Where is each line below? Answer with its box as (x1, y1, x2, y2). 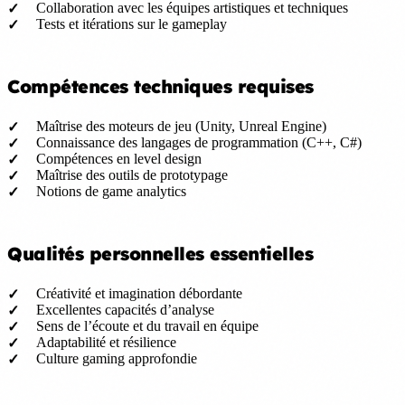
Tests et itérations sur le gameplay (36, 15, 227, 32)
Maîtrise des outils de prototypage (36, 166, 228, 183)
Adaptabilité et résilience (36, 334, 176, 350)
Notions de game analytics (36, 183, 186, 199)
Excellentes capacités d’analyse (36, 301, 214, 317)
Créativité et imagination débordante (36, 285, 242, 301)
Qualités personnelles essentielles (7, 241, 313, 265)
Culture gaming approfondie (36, 350, 197, 366)
